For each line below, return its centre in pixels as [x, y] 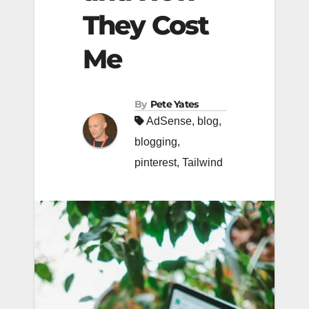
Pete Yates [174, 104]
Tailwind [202, 163]
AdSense [169, 121]
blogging [156, 142]
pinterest [156, 163]
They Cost [146, 25]
